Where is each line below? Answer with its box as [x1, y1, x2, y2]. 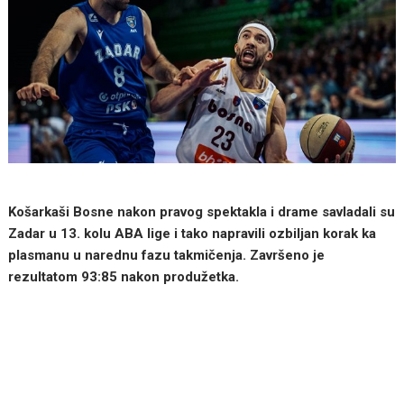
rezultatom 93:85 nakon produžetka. [8, 268, 240, 285]
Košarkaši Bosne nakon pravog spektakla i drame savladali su [8, 203, 396, 220]
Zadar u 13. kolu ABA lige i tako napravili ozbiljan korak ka [8, 225, 377, 242]
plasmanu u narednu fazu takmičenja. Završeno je [8, 246, 326, 263]
